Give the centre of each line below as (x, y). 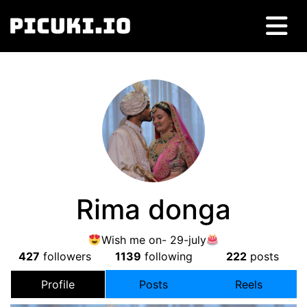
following (167, 256)
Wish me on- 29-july (153, 240)
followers (65, 256)
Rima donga (153, 209)
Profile (58, 284)
